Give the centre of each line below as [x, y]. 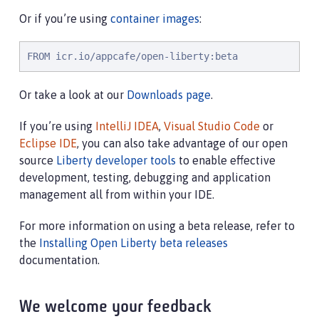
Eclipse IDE [48, 143]
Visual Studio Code [212, 126]
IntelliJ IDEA [127, 126]
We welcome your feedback [115, 308]
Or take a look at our [73, 95]
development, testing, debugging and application [145, 177]
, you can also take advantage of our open [182, 143]
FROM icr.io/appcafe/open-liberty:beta [132, 56]
